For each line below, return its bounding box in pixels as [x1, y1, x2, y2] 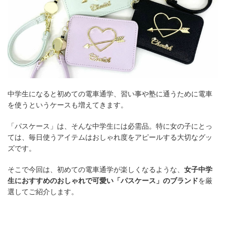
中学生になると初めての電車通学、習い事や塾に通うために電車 [8, 89, 212, 98]
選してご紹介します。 [8, 187, 78, 196]
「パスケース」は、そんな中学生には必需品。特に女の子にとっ [8, 122, 212, 131]
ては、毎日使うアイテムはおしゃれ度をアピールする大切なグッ [8, 133, 212, 142]
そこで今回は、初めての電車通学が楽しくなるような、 [8, 165, 184, 174]
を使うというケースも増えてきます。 [8, 100, 128, 109]
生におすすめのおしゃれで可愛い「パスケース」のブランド [8, 176, 198, 185]
